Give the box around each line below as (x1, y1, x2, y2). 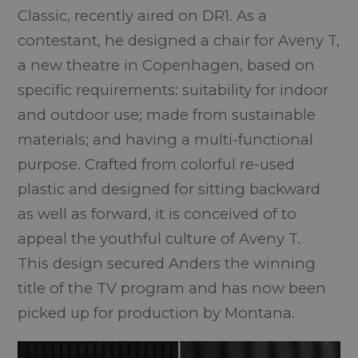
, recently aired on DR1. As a (67, 6, 268, 25)
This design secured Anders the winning (18, 253, 316, 272)
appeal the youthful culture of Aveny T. (18, 229, 301, 248)
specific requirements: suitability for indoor (18, 80, 329, 99)
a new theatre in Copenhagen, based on (18, 55, 316, 74)
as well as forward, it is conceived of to (18, 204, 297, 223)
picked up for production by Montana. (18, 303, 296, 322)
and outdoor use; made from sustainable (18, 105, 316, 124)
